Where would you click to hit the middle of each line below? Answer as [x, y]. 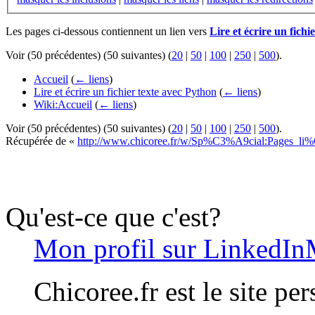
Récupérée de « [41, 141]
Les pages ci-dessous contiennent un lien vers [108, 31]
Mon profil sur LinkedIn [169, 248]
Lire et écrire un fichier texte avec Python [125, 91]
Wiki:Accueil [63, 104]
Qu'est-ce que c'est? [113, 217]
